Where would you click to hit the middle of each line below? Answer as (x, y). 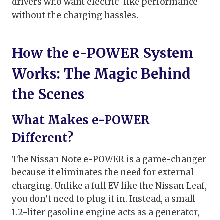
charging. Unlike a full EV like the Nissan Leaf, (109, 186)
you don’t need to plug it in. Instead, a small (104, 199)
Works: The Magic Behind (101, 74)
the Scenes (48, 95)
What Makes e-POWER (81, 120)
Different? (42, 138)
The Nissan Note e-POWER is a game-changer (109, 159)
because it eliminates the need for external (103, 173)
